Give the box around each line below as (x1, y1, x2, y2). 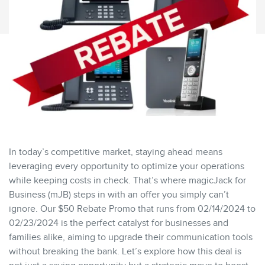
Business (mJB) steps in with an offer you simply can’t (9, 189, 229, 201)
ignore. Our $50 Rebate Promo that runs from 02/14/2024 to (9, 203, 256, 215)
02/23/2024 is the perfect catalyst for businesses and (9, 217, 228, 229)
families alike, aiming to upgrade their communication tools (9, 231, 253, 243)
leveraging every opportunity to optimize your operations (9, 160, 244, 172)
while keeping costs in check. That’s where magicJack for (9, 174, 246, 186)
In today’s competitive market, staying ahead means (9, 146, 222, 158)
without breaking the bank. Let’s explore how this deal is (9, 245, 241, 257)
